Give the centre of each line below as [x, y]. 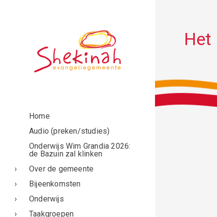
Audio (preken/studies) [70, 131]
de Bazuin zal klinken [66, 154]
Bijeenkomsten [55, 184]
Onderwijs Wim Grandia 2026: [80, 146]
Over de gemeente [62, 169]
